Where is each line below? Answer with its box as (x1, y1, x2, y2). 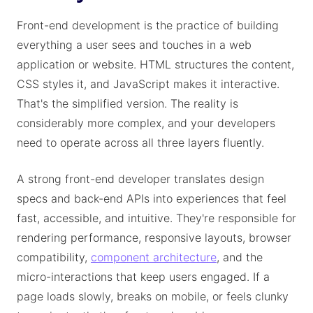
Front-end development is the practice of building (17, 18, 279, 32)
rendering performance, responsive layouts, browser (17, 231, 291, 245)
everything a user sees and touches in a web (17, 38, 252, 52)
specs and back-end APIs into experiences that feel (17, 191, 286, 205)
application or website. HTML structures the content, (17, 57, 294, 71)
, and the (217, 250, 263, 264)
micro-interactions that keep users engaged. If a (17, 270, 270, 284)
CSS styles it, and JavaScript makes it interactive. (17, 77, 279, 91)
